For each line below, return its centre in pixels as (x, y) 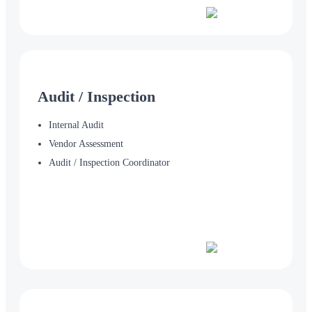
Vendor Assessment (86, 143)
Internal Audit (76, 125)
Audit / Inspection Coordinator (109, 162)
